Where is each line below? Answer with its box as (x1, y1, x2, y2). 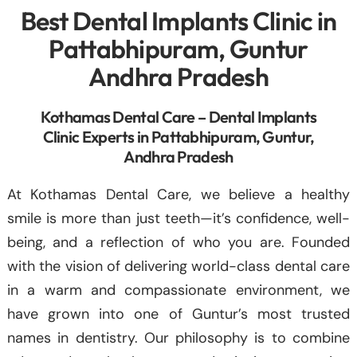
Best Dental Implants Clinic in (20, 4, 337, 37)
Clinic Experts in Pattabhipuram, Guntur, (42, 126, 315, 147)
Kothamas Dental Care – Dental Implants (40, 106, 317, 127)
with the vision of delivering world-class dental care (6, 256, 351, 276)
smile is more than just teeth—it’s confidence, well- (6, 208, 351, 228)
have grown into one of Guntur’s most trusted (6, 304, 351, 324)
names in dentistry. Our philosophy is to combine (6, 328, 351, 347)
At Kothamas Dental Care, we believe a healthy (6, 184, 351, 204)
